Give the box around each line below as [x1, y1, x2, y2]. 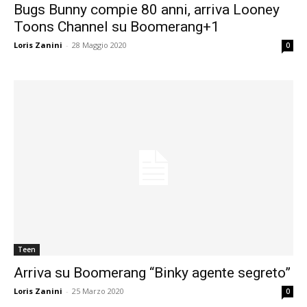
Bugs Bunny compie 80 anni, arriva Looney [14, 1, 280, 19]
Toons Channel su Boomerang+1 [14, 19, 219, 36]
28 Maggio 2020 [72, 40, 127, 51]
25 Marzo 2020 [72, 285, 124, 296]
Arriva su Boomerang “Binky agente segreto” [14, 264, 291, 281]
